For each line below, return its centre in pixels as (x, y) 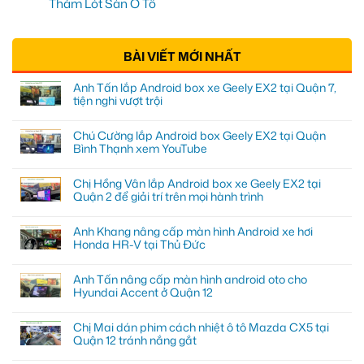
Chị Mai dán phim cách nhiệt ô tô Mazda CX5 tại (201, 327)
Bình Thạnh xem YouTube (140, 149)
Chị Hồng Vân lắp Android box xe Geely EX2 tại (197, 184)
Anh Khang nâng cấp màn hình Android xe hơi (193, 232)
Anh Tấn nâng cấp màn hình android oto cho (190, 279)
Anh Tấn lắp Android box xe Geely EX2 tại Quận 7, (205, 88)
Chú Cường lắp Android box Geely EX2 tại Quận (199, 136)
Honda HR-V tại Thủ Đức (139, 245)
